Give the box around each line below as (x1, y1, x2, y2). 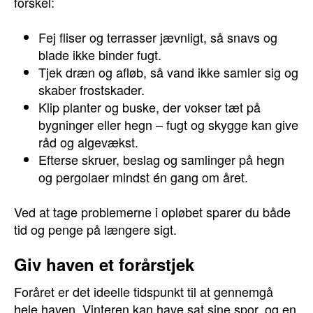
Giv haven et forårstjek (14, 252, 194, 276)
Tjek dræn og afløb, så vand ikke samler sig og (38, 63, 298, 81)
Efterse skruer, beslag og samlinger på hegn (38, 150, 284, 168)
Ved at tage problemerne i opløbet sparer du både (14, 203, 291, 221)
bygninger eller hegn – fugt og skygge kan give (38, 115, 298, 133)
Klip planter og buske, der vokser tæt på (38, 98, 261, 116)
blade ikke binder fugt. (38, 45, 161, 64)
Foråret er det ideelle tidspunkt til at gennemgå (14, 282, 273, 300)
